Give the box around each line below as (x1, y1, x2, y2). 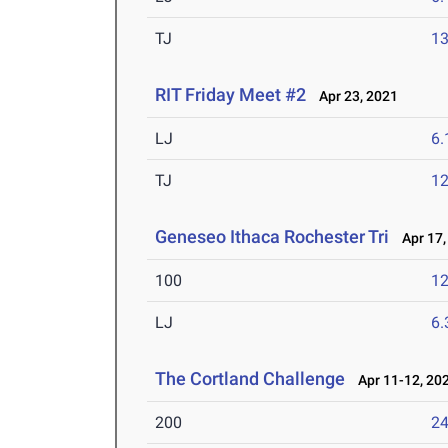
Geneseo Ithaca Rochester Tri (155, 226, 390, 248)
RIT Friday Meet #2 (155, 84, 307, 106)
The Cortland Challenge (155, 368, 346, 390)
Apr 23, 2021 (310, 88, 399, 105)
